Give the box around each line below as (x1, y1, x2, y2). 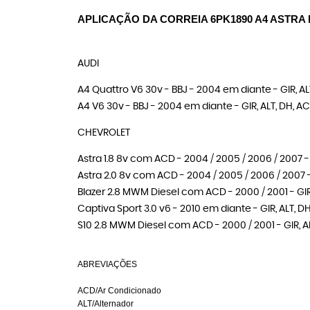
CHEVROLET (77, 128, 130, 138)
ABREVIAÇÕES (77, 259, 137, 269)
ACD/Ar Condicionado (77, 286, 161, 295)
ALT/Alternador (77, 299, 134, 309)
